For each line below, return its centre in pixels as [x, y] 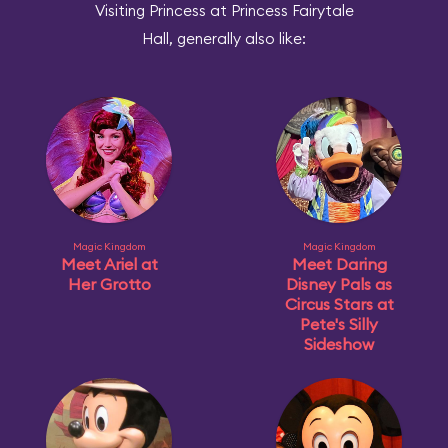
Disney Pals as [339, 284]
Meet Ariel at [109, 264]
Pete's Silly [339, 324]
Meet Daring [339, 264]
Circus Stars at [339, 304]
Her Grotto [109, 284]
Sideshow [339, 344]
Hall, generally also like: [224, 38]
